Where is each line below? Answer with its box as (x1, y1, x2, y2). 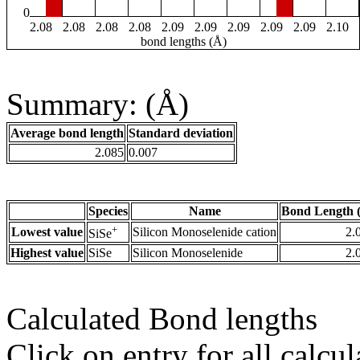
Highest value (10, 246, 84, 260)
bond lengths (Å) (140, 35, 227, 49)
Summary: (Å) (6, 87, 189, 122)
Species (88, 204, 128, 219)
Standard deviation (129, 126, 233, 141)
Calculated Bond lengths (6, 301, 317, 337)
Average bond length (10, 126, 124, 141)
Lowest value (11, 225, 83, 239)
